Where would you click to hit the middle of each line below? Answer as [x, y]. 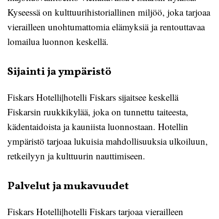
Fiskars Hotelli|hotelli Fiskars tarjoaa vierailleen [95, 211]
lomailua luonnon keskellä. [58, 41]
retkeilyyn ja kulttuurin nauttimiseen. [76, 156]
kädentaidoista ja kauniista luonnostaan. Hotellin [98, 126]
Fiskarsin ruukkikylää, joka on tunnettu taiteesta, [98, 112]
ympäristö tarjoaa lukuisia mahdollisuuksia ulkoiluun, [108, 141]
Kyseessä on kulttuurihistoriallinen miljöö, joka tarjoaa [109, 12]
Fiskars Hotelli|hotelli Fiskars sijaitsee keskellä [93, 97]
